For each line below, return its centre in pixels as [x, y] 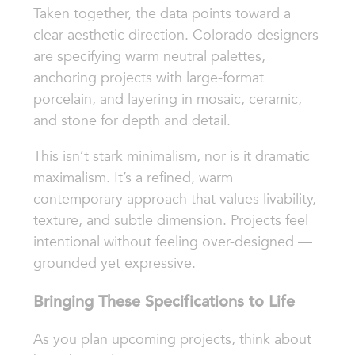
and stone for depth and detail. [132, 120]
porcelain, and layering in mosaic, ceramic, [167, 99]
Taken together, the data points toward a [162, 13]
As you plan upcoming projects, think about [172, 339]
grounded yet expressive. [114, 263]
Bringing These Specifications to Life [164, 301]
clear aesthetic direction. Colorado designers [176, 34]
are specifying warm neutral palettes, [149, 56]
